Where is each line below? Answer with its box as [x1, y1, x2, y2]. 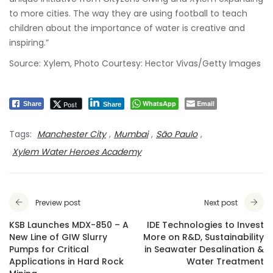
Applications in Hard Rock [9, 255, 124, 268]
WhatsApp [143, 98, 176, 108]
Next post [204, 197, 238, 208]
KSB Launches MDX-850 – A [9, 218, 129, 231]
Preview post [35, 197, 80, 208]
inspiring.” [9, 36, 49, 49]
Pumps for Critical [9, 243, 89, 255]
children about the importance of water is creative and [9, 21, 245, 34]
